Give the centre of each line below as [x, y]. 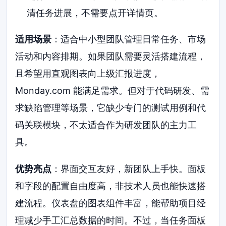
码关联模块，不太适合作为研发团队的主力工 [106, 125]
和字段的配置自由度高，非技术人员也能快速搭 [111, 186]
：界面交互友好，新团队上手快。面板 [129, 169]
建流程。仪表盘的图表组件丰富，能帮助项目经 [111, 203]
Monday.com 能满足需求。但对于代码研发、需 [112, 90]
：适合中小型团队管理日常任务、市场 [129, 39]
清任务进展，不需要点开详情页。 [95, 13]
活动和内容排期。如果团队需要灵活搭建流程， [111, 56]
